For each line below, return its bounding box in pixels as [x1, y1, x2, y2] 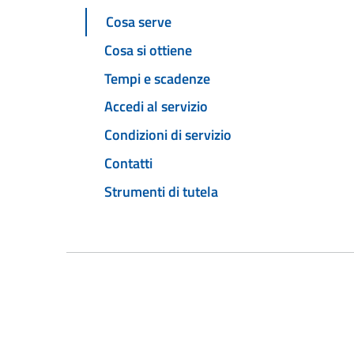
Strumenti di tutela [104, 180, 218, 202]
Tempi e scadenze [104, 67, 210, 89]
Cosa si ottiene [104, 39, 192, 61]
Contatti [104, 152, 153, 174]
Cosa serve [106, 11, 171, 33]
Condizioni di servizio [104, 124, 232, 146]
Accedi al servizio [104, 96, 208, 118]
